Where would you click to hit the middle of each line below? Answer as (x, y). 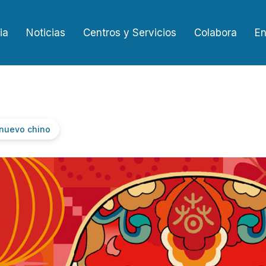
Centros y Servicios (130, 33)
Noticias (46, 33)
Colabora (216, 33)
